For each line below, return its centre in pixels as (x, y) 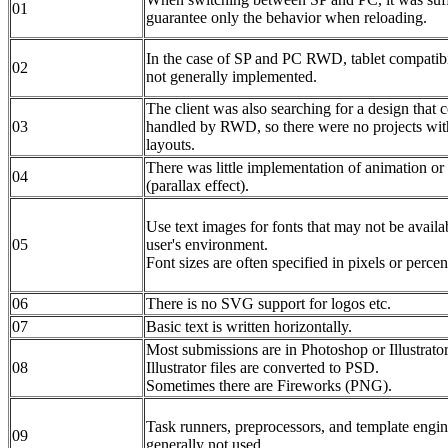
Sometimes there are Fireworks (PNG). (269, 386)
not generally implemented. (231, 77)
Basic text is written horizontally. (249, 327)
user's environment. (207, 245)
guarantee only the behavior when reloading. (286, 18)
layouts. (170, 145)
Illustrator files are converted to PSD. (262, 368)
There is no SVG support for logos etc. (268, 304)
